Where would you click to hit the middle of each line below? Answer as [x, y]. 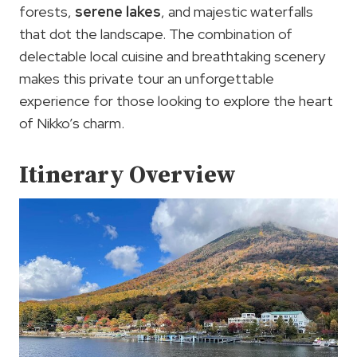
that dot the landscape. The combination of [156, 33]
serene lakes [118, 11]
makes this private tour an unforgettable [147, 78]
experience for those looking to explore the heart [176, 100]
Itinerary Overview [127, 175]
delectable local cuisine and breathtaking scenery [172, 56]
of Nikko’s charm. [72, 123]
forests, [47, 11]
